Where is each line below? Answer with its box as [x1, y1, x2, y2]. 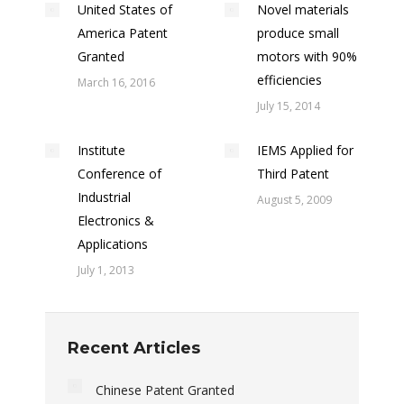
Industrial [78, 188, 131, 206]
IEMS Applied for [257, 142, 353, 159]
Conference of [78, 165, 161, 182]
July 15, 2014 [257, 98, 320, 114]
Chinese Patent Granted [96, 381, 234, 399]
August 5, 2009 [257, 192, 332, 207]
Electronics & [78, 212, 154, 229]
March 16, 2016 [78, 75, 155, 90]
